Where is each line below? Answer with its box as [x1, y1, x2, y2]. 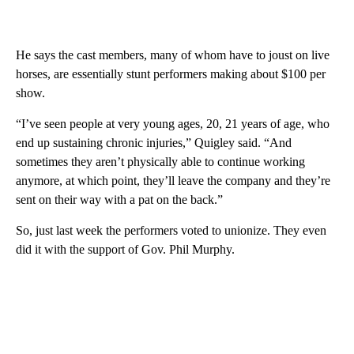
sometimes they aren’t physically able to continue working [16, 154, 305, 168]
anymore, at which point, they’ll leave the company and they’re [16, 173, 330, 187]
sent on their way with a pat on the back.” [16, 192, 223, 206]
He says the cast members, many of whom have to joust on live [16, 47, 330, 62]
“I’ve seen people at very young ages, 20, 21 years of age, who [16, 116, 330, 130]
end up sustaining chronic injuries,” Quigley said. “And [16, 135, 292, 149]
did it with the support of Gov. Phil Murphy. [16, 242, 235, 256]
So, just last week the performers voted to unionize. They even [16, 223, 326, 237]
